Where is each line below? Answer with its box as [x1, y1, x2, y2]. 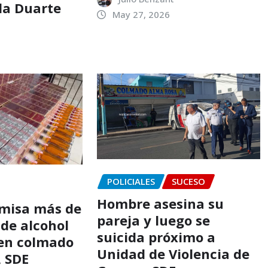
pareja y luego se [96, 211, 210, 229]
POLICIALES [106, 175, 155, 188]
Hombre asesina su [96, 194, 224, 212]
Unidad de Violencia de [96, 244, 249, 263]
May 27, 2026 [112, 8, 170, 20]
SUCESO [171, 175, 205, 188]
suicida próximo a [96, 227, 215, 246]
